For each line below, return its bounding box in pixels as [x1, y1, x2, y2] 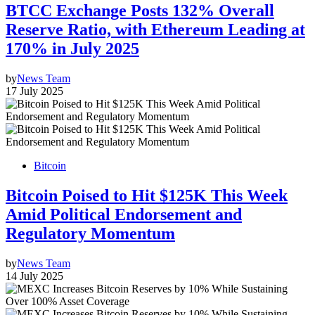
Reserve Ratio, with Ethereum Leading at [6, 20, 305, 39]
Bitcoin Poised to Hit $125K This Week [6, 186, 288, 205]
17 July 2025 [6, 85, 63, 98]
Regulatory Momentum [6, 224, 175, 243]
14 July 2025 [6, 270, 63, 283]
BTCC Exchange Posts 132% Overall [6, 1, 274, 20]
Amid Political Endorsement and [6, 205, 242, 224]
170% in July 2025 [6, 39, 139, 58]
